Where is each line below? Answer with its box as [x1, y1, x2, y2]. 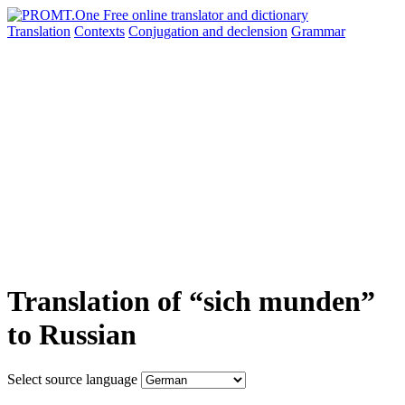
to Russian [7, 318, 137, 352]
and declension [202, 24, 287, 39]
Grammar [291, 24, 345, 39]
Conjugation [128, 24, 202, 39]
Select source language [7, 371, 137, 387]
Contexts [74, 24, 125, 39]
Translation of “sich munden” [7, 285, 375, 318]
